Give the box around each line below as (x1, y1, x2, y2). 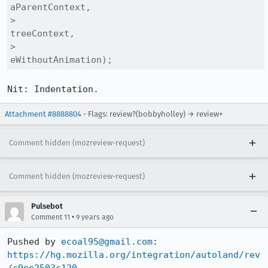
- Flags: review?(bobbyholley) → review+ (81, 109, 223, 118)
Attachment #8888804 (5, 109, 81, 118)
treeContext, (10, 28, 75, 39)
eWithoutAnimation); (10, 54, 112, 65)
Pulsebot (31, 202, 63, 211)
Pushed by (7, 236, 61, 247)
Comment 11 (31, 213, 70, 221)
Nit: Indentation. (7, 84, 99, 95)
